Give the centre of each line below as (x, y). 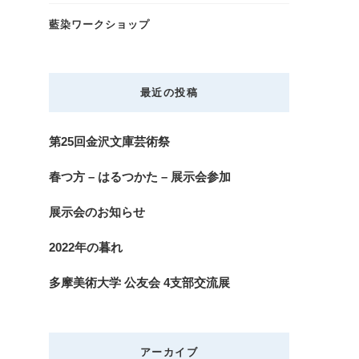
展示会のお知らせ (97, 212)
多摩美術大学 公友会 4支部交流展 (139, 282)
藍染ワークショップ (99, 24)
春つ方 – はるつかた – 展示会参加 (140, 177)
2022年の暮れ (86, 247)
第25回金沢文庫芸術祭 (109, 141)
